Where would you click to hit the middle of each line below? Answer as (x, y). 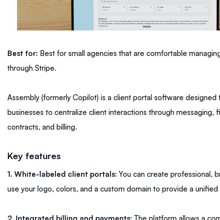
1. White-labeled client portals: (62, 174)
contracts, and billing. (43, 127)
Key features (35, 156)
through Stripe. (32, 68)
